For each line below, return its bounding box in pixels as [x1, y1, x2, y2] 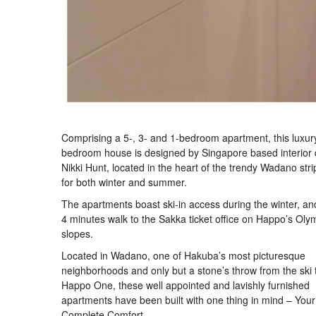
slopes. [61, 226, 93, 241]
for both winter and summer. [61, 175, 187, 189]
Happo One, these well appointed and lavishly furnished [61, 278, 310, 292]
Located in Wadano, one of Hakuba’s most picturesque [61, 248, 305, 262]
